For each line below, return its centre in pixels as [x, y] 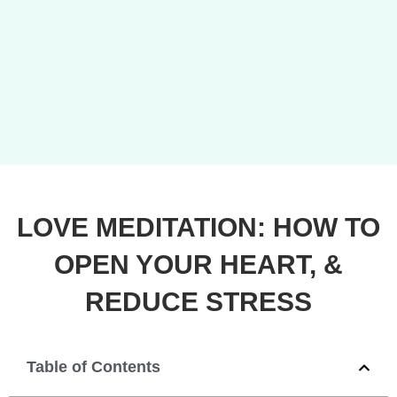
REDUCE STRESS [198, 302]
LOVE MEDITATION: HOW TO [198, 227]
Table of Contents [93, 367]
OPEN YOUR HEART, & [198, 265]
